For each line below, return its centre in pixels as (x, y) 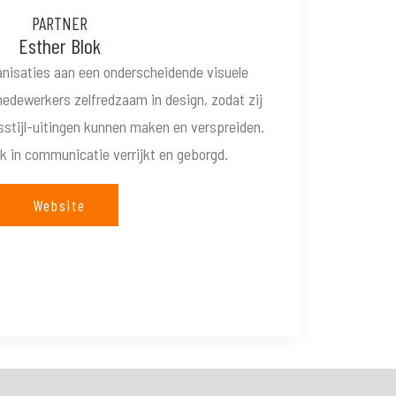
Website (59, 205)
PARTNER (59, 23)
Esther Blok (59, 46)
